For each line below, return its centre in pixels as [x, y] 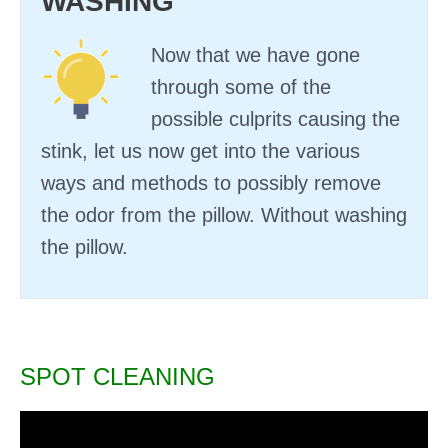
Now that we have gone [255, 55]
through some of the [241, 87]
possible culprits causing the [275, 119]
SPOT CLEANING [117, 376]
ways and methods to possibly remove [211, 183]
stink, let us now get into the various [200, 151]
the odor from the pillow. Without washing [224, 215]
